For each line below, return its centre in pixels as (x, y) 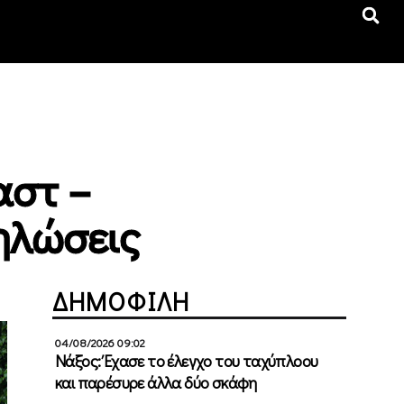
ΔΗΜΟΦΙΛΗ (121, 301)
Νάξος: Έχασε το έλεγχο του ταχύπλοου (187, 360)
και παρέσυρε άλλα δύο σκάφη (156, 382)
